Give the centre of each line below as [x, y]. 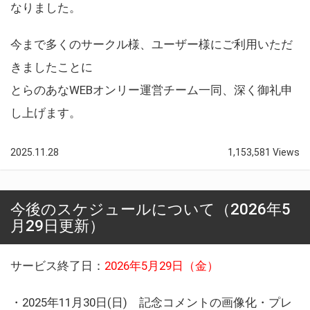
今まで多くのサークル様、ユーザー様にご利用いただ [152, 44]
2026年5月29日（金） [162, 265]
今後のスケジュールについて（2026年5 [151, 209]
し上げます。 [46, 112]
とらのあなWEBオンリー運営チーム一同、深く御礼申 [152, 90]
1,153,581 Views [264, 152]
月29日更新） [57, 225]
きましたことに [52, 67]
